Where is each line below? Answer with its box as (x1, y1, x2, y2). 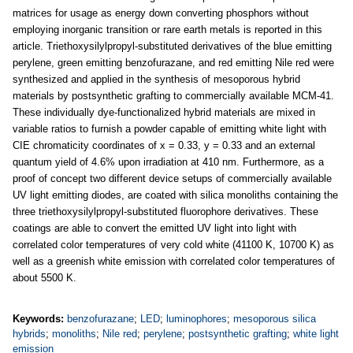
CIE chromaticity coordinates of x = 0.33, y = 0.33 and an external (13, 139, 315, 151)
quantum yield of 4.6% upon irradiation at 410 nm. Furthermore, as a (13, 156, 324, 168)
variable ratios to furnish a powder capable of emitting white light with (13, 123, 326, 135)
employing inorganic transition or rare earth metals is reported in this (13, 24, 322, 35)
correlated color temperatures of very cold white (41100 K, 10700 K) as (13, 239, 334, 251)
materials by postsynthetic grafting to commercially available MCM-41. (13, 90, 334, 102)
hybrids (13, 328, 46, 340)
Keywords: (13, 313, 67, 325)
